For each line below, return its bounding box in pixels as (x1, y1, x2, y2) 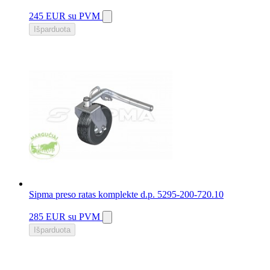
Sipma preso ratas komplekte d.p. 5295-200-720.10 (29, 189, 224, 200)
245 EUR (29, 11, 68, 22)
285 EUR (29, 212, 68, 222)
